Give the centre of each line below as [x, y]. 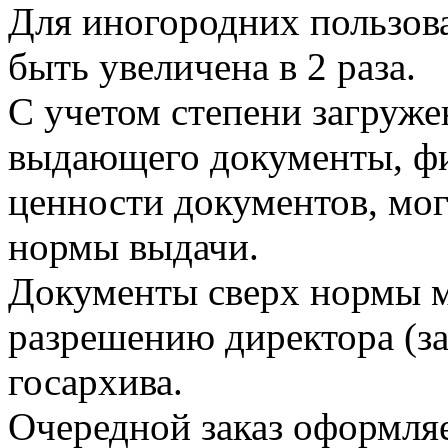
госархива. [95, 381]
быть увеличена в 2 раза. [212, 66]
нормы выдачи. [133, 246]
